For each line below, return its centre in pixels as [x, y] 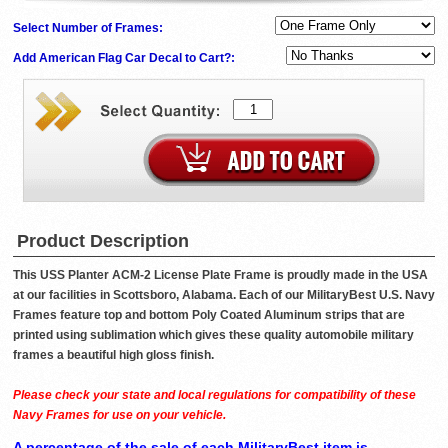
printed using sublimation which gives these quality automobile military [213, 335]
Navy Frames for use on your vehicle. [119, 415]
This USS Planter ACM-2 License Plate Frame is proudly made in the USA [220, 275]
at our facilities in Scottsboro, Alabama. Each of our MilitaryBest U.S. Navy [224, 295]
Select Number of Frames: [89, 28]
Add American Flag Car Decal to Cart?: [125, 58]
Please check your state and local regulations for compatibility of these [214, 395]
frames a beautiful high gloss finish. [113, 355]
